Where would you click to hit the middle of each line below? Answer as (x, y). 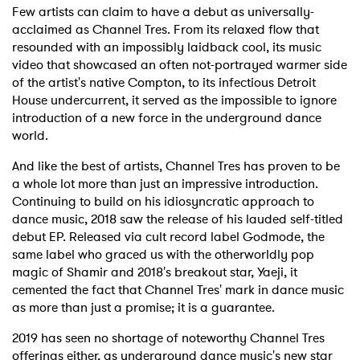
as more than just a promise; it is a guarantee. (153, 308)
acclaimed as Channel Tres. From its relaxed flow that (166, 30)
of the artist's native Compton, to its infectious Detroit (164, 83)
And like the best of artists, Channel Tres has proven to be (176, 166)
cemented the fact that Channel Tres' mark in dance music (178, 290)
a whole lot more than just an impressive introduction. (165, 184)
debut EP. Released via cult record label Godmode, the (168, 237)
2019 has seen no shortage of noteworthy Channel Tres (168, 338)
